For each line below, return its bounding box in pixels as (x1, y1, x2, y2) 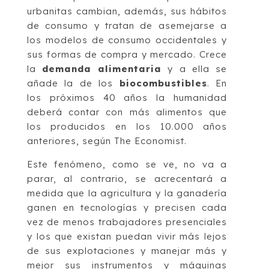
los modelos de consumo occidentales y (26, 34, 228, 46)
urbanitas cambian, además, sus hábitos (26, 5, 228, 17)
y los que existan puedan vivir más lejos (26, 230, 228, 242)
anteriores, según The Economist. (26, 134, 187, 147)
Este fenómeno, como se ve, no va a (26, 158, 228, 170)
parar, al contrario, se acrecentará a (26, 172, 228, 184)
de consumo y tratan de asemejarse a (26, 19, 228, 31)
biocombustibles (119, 77, 207, 89)
